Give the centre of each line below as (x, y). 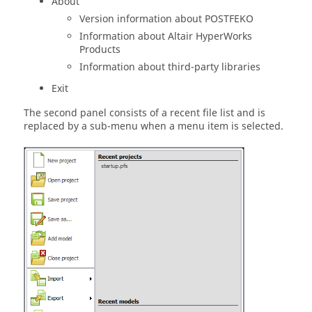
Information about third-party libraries (170, 67)
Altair (180, 37)
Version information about (142, 19)
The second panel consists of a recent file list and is (145, 113)
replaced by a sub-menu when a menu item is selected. (154, 126)
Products (100, 50)
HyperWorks (223, 37)
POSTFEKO (229, 19)
